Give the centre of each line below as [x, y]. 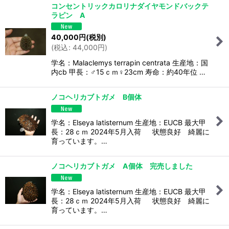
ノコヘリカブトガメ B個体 [100, 97]
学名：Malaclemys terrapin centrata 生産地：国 [130, 63]
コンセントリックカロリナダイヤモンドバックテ [130, 6]
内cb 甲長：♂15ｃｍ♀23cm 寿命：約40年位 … [128, 72]
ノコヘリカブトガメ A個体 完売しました [122, 166]
